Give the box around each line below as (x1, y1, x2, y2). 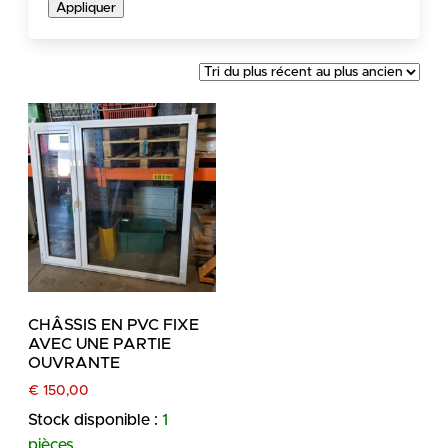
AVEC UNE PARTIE (28, 335, 171, 352)
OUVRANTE (28, 354, 120, 371)
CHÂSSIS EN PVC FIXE (28, 316, 199, 333)
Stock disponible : (28, 412, 162, 429)
